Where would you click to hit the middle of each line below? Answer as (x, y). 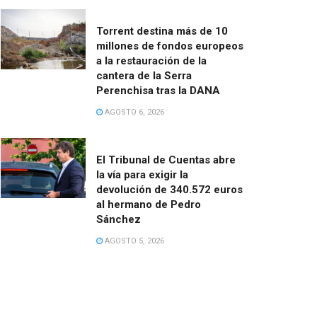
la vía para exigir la (142, 174)
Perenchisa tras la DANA (158, 90)
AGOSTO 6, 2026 (133, 112)
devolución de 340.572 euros (169, 189)
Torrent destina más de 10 (162, 31)
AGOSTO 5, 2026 (133, 241)
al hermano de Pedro (149, 204)
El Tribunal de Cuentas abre (166, 160)
